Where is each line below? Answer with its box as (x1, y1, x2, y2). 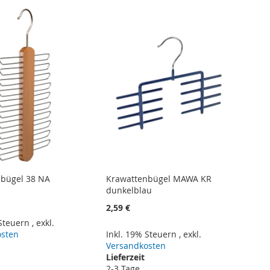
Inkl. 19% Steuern (106, 228, 180, 240)
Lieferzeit (106, 251, 145, 263)
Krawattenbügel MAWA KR (106, 172, 212, 184)
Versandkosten (106, 239, 166, 251)
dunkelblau (106, 184, 152, 196)
